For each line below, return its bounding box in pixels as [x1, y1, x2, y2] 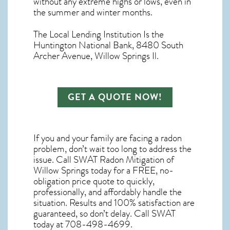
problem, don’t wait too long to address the [33, 142, 191, 157]
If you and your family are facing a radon [33, 131, 182, 146]
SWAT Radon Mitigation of [73, 152, 174, 167]
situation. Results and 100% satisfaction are [33, 196, 195, 210]
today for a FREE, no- [89, 163, 174, 178]
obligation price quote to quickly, [33, 174, 155, 189]
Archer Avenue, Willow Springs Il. [33, 49, 159, 64]
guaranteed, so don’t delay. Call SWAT [33, 206, 176, 221]
